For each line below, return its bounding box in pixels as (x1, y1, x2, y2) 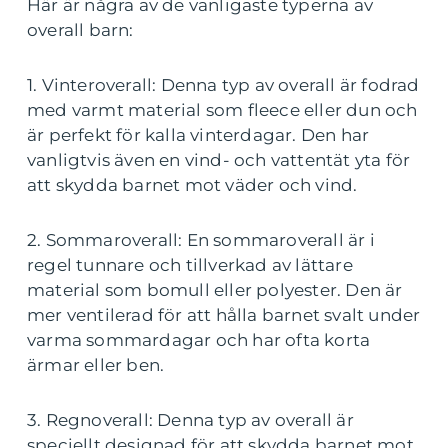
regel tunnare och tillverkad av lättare (27, 255, 353, 275)
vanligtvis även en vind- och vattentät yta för (27, 150, 411, 170)
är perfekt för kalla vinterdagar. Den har (27, 125, 370, 145)
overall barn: (27, 20, 134, 40)
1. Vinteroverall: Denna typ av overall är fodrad (27, 75, 420, 95)
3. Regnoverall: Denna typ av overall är (27, 410, 354, 430)
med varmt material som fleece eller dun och (27, 100, 418, 120)
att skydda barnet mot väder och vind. (27, 175, 358, 195)
